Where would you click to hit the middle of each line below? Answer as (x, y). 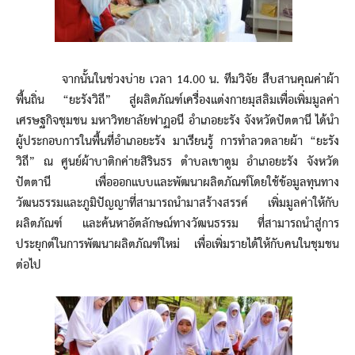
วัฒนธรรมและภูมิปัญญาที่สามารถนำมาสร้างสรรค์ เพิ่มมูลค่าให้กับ (177, 203)
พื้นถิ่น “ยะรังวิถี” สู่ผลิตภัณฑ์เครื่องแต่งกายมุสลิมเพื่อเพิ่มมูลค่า (177, 100)
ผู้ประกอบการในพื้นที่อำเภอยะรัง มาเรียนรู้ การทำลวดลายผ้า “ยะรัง (177, 141)
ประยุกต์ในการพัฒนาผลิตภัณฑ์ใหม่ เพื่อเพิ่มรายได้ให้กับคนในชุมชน (177, 244)
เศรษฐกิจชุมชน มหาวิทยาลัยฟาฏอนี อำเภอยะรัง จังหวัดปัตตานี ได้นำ (177, 121)
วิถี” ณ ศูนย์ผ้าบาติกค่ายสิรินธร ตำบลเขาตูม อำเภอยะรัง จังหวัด (177, 162)
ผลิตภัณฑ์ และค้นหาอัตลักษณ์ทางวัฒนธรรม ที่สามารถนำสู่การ (177, 224)
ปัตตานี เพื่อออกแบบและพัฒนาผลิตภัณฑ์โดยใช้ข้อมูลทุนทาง (177, 183)
